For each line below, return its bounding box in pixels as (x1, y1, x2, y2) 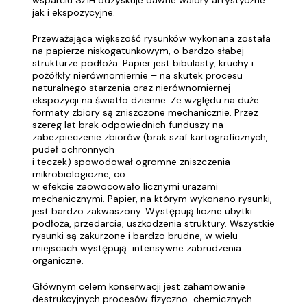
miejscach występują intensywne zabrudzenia (32, 242, 241, 254)
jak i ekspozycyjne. (32, 6, 115, 19)
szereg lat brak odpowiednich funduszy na (32, 119, 223, 131)
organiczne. (32, 254, 84, 267)
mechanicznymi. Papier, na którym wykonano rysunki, (32, 193, 272, 205)
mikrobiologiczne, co (32, 168, 125, 180)
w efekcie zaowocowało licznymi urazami (32, 180, 218, 193)
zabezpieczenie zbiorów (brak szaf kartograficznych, (32, 131, 268, 143)
